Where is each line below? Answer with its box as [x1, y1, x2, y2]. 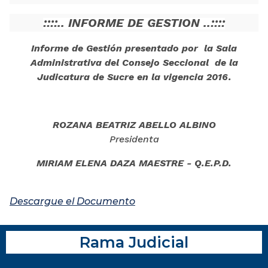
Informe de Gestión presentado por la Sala [31, 42, 237, 54]
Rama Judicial [80, 232, 188, 251]
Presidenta [109, 133, 159, 145]
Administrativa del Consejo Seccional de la [30, 56, 238, 68]
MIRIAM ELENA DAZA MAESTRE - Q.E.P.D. [36, 157, 232, 169]
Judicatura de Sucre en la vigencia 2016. [36, 71, 232, 83]
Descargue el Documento [10, 195, 135, 207]
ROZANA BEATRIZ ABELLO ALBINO [52, 118, 216, 130]
